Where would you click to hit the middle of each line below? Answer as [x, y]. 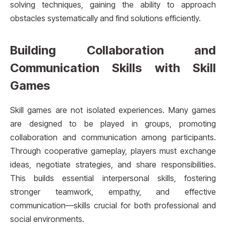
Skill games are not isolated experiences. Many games [113, 110]
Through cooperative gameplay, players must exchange [113, 151]
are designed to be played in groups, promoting [113, 124]
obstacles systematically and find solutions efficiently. [105, 18]
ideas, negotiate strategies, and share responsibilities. [113, 164]
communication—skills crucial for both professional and [113, 205]
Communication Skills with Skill [113, 68]
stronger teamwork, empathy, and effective [113, 192]
